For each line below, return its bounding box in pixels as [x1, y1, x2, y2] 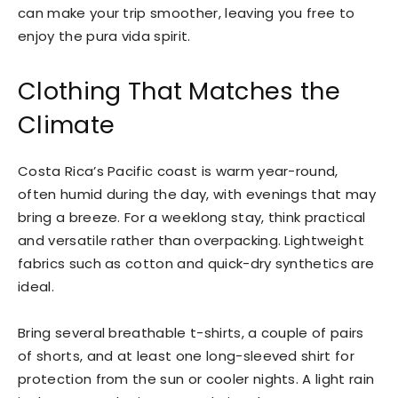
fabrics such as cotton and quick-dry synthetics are [18, 254, 375, 274]
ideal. [18, 277, 54, 297]
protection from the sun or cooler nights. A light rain [18, 370, 375, 389]
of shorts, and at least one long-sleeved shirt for [18, 346, 355, 366]
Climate [18, 108, 115, 142]
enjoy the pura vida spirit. [18, 27, 191, 46]
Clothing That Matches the [18, 75, 341, 108]
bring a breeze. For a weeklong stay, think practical [18, 208, 366, 227]
